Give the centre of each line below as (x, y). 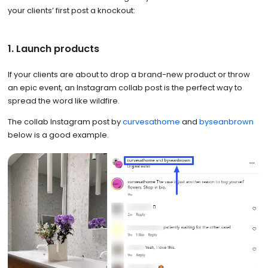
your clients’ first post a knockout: (71, 10)
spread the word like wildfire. (64, 101)
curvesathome (151, 122)
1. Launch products (53, 48)
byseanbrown (226, 122)
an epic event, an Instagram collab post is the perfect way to (125, 88)
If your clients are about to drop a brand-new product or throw (129, 75)
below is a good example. (58, 135)
